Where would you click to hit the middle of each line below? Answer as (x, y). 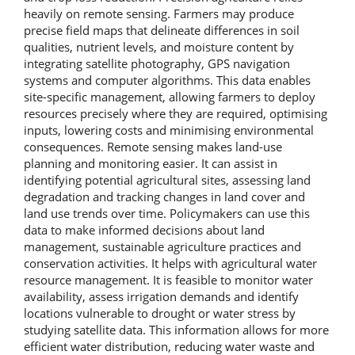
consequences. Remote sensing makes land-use (153, 147)
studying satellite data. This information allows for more (176, 330)
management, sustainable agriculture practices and (162, 247)
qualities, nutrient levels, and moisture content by (159, 47)
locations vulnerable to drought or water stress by (160, 313)
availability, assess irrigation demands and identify (161, 297)
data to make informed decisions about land (144, 230)
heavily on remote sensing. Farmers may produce (159, 14)
